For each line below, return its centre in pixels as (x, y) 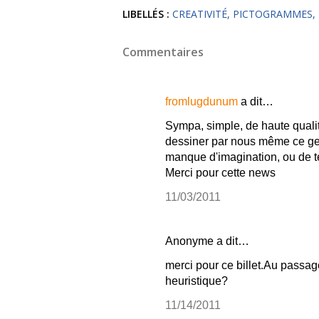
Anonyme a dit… (207, 241)
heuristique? (197, 281)
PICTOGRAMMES (273, 14)
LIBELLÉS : (146, 14)
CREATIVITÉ (200, 14)
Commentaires (163, 52)
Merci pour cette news (220, 172)
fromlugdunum (202, 101)
